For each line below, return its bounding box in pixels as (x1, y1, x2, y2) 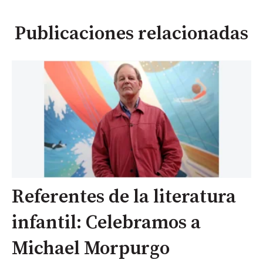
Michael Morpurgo (12, 237, 170, 261)
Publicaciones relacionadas (15, 22, 248, 46)
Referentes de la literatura (12, 186, 236, 210)
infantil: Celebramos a (12, 211, 201, 235)
